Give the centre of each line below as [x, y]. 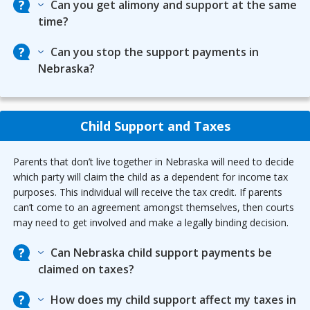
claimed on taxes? [86, 269]
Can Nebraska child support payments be [161, 253]
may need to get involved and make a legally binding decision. [151, 222]
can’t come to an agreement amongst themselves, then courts [154, 207]
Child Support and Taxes [155, 126]
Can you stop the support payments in [155, 52]
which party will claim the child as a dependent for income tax [151, 177]
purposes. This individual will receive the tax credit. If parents [148, 192]
